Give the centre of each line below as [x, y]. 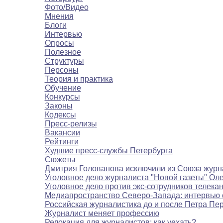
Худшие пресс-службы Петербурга [109, 151]
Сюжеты [60, 160]
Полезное [63, 52]
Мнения [59, 16]
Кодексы [60, 115]
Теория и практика [79, 79]
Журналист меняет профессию [102, 214]
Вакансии [62, 133]
